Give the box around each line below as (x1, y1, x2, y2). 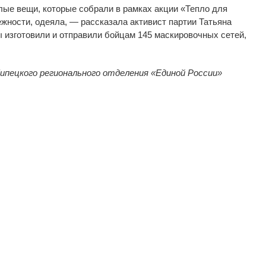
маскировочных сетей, (154, 29, 246, 40)
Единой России (156, 67, 217, 78)
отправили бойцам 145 (59, 29, 152, 40)
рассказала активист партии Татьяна (78, 16, 232, 27)
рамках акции (123, 3, 180, 14)
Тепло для (185, 3, 227, 14)
